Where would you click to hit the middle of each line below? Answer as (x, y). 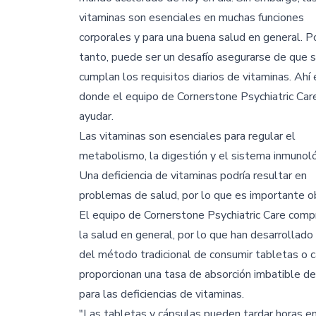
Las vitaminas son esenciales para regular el (187, 136)
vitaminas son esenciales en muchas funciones (192, 17)
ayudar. (96, 116)
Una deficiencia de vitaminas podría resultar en (193, 175)
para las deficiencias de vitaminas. (162, 294)
